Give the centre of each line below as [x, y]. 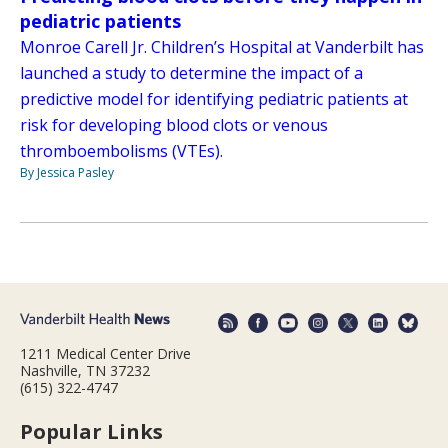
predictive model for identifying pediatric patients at [214, 99]
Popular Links [91, 431]
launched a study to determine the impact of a [191, 73]
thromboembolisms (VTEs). [121, 151]
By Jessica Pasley [67, 173]
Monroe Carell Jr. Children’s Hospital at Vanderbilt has [222, 47]
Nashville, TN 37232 [85, 370]
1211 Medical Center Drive [105, 353]
